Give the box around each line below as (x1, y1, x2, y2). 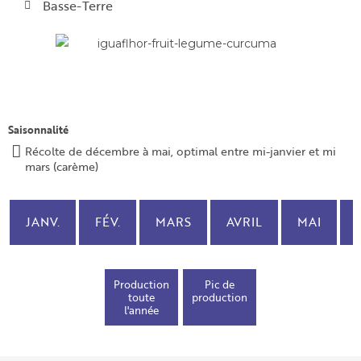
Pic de (205, 276, 234, 293)
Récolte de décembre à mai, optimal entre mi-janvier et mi (25, 142, 336, 160)
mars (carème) (25, 157, 98, 175)
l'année (124, 301, 159, 318)
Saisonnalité (8, 121, 68, 138)
